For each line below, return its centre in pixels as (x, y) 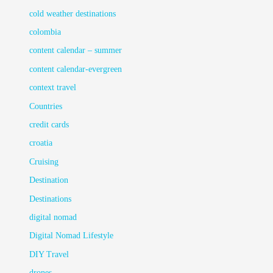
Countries (46, 106)
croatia (41, 143)
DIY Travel (49, 254)
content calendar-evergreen (76, 69)
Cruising (44, 161)
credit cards (49, 124)
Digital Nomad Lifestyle (72, 236)
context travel (53, 88)
